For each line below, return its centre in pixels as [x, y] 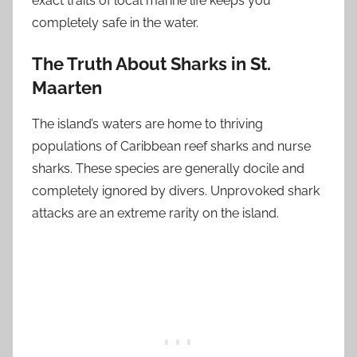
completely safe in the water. [115, 23]
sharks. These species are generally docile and [168, 168]
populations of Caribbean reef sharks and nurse [171, 146]
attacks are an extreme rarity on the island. [155, 213]
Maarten [67, 88]
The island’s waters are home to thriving [147, 124]
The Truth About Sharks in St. [151, 64]
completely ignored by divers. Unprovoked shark [176, 190]
